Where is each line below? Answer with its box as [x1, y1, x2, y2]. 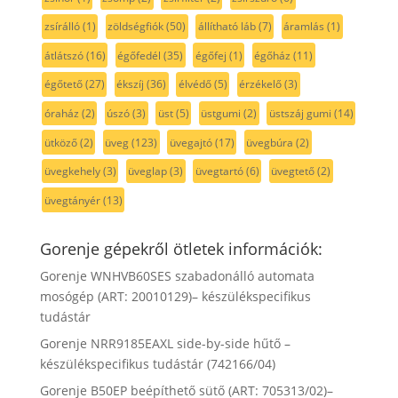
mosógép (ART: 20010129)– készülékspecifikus [39, 288, 311, 306]
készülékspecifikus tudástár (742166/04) [39, 355, 275, 373]
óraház [44, 105, 79, 121]
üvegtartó [195, 163, 243, 179]
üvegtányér [44, 192, 100, 208]
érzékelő [239, 76, 283, 92]
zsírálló [44, 19, 80, 35]
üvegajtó [169, 134, 212, 150]
